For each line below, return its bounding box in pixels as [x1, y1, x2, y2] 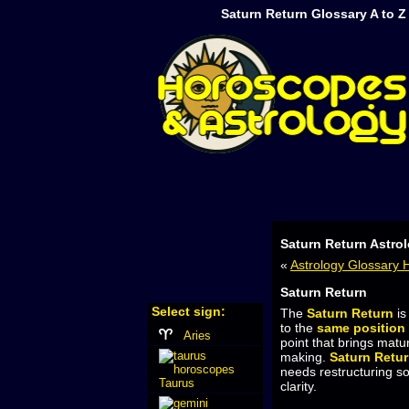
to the [280, 320, 317, 336]
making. [280, 350, 330, 365]
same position [317, 320, 405, 336]
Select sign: [152, 304, 225, 320]
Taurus [159, 375, 194, 390]
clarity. [280, 379, 317, 394]
